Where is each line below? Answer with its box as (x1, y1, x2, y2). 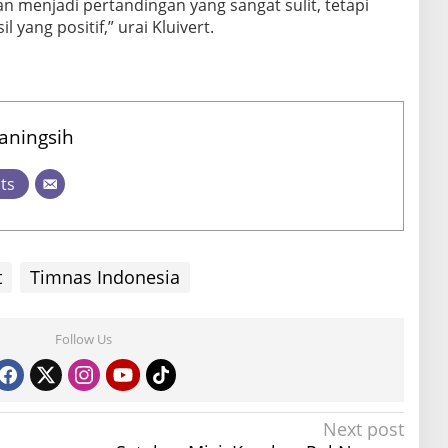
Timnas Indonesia (29, 265, 180, 290)
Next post (322, 417, 404, 442)
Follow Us (55, 330, 113, 349)
